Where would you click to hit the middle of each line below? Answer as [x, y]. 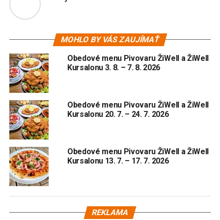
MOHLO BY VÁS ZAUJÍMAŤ [110, 40]
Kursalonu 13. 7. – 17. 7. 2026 [118, 161]
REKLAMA [110, 213]
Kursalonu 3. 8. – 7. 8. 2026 [113, 68]
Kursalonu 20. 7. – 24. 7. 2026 [118, 114]
